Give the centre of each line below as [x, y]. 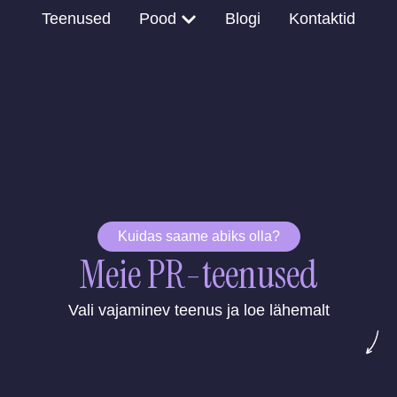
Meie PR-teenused [198, 275]
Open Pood [215, 13]
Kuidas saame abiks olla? [198, 236]
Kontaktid [322, 19]
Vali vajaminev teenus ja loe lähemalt [198, 310]
